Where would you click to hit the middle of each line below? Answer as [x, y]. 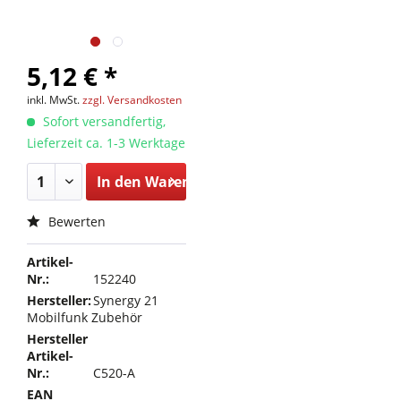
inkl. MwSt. [55, 100]
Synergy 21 [126, 300]
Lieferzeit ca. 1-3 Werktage [106, 143]
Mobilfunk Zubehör [85, 317]
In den [119, 182]
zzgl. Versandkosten [132, 100]
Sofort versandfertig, [102, 121]
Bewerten [75, 222]
